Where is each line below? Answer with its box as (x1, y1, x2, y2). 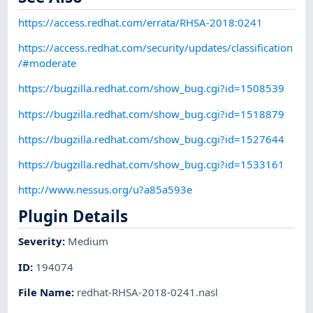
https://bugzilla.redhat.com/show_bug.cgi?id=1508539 (18, 81, 285, 96)
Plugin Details (18, 205, 129, 227)
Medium (68, 234, 109, 249)
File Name (18, 284, 72, 299)
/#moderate (18, 55, 77, 70)
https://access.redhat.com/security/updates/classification (18, 40, 293, 54)
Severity (18, 234, 63, 249)
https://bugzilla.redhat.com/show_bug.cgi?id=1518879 (18, 106, 285, 121)
